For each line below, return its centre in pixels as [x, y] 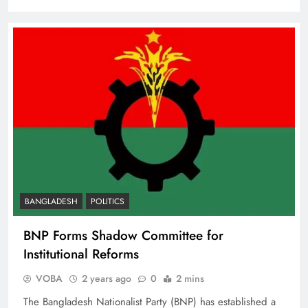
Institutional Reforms [81, 254]
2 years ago [107, 278]
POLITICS [108, 201]
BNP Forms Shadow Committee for [123, 235]
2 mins [190, 278]
